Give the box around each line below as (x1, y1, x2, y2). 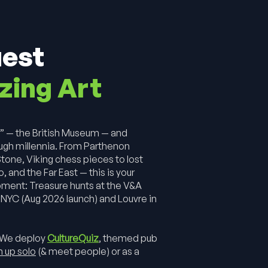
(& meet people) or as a (36, 245, 139, 257)
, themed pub (99, 232, 157, 244)
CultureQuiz (47, 232, 99, 244)
